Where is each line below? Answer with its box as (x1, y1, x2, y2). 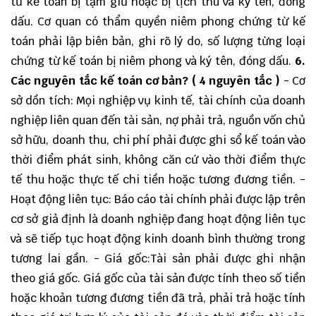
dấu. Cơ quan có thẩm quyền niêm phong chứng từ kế (11, 14, 305, 29)
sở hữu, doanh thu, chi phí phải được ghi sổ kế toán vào (11, 133, 305, 147)
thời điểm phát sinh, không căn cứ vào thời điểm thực (11, 152, 305, 167)
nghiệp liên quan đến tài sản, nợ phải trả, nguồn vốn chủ (11, 113, 305, 128)
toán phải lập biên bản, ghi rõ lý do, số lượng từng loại (11, 34, 305, 49)
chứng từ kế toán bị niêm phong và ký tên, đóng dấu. (11, 54, 295, 68)
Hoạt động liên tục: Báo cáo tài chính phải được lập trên (11, 192, 305, 207)
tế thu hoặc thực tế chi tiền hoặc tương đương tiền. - (11, 172, 305, 187)
